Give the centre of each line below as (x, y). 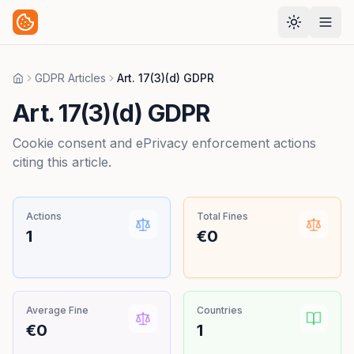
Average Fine (57, 310)
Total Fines (222, 216)
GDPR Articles (70, 78)
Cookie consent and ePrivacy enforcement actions (164, 143)
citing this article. (62, 162)
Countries (220, 310)
